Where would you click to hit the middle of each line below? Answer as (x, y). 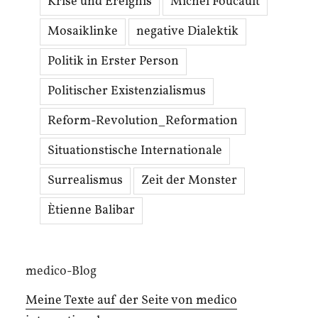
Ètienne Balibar (91, 211)
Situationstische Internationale (135, 151)
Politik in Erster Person (113, 62)
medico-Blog (61, 272)
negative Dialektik (187, 32)
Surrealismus (85, 181)
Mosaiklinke (83, 32)
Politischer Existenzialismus (127, 92)
